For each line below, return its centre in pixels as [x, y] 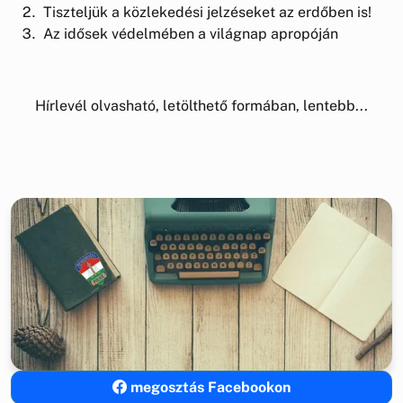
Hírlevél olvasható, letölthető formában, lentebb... [201, 106]
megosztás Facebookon [209, 387]
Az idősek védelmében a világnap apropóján [189, 34]
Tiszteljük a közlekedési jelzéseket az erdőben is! [206, 13]
